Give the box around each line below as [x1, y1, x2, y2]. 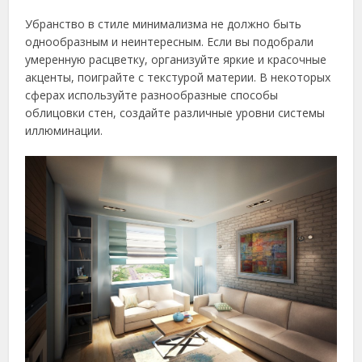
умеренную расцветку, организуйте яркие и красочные [25, 52, 327, 68]
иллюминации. [25, 123, 103, 139]
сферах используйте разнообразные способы [25, 87, 279, 103]
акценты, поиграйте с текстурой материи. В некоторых [25, 69, 331, 86]
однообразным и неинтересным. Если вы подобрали [25, 34, 314, 50]
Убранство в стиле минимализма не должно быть [25, 16, 302, 32]
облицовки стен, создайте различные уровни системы [25, 105, 326, 121]
